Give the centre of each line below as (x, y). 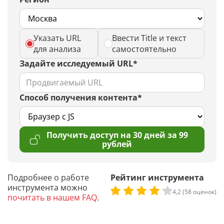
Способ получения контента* (81, 97)
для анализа (57, 49)
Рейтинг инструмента (157, 177)
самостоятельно (144, 49)
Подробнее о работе (48, 177)
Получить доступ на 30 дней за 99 (117, 135)
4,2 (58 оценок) (194, 191)
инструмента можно (47, 187)
